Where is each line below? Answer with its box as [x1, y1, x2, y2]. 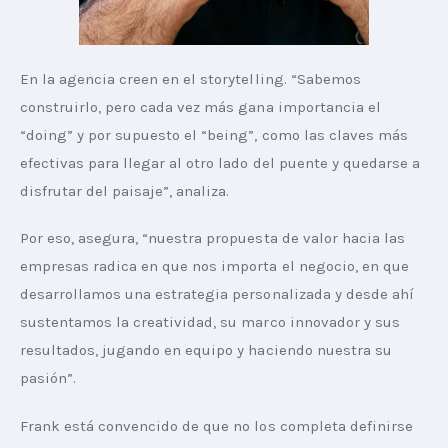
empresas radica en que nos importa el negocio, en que [20, 257, 413, 276]
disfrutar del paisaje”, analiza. [20, 181, 230, 200]
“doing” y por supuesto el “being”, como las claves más [20, 125, 412, 144]
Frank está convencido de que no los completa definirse [20, 416, 417, 435]
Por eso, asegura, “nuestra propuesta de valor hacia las [20, 229, 409, 248]
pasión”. [20, 369, 77, 388]
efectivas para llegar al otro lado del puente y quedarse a [20, 153, 424, 172]
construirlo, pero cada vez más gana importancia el [20, 97, 385, 116]
